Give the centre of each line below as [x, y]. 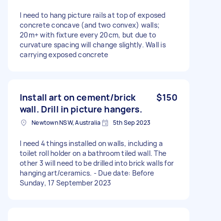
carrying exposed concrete [64, 54]
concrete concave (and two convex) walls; [90, 25]
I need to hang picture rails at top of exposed [93, 15]
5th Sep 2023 [132, 122]
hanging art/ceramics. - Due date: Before [87, 173]
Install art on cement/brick [78, 97]
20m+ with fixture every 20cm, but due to [88, 35]
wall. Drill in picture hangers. [81, 109]
